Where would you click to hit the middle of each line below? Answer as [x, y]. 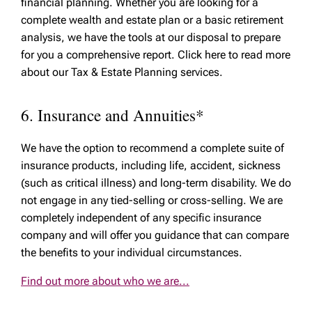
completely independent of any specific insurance [141, 218]
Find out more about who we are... [105, 281]
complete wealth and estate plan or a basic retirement [152, 20]
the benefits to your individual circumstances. [132, 252]
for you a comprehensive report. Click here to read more [156, 55]
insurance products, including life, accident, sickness [151, 165]
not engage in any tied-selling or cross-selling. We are [152, 200]
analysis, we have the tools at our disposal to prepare [151, 37]
